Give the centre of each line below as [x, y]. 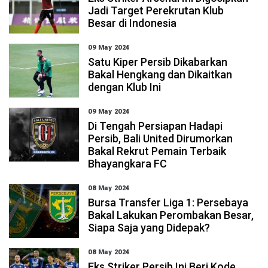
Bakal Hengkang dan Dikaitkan [160, 74]
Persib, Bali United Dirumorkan [161, 138]
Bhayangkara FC [128, 164]
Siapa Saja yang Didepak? [149, 228]
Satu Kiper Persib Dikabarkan [158, 62]
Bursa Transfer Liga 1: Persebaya [168, 202]
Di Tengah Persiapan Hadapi [156, 126]
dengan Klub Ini [125, 87]
